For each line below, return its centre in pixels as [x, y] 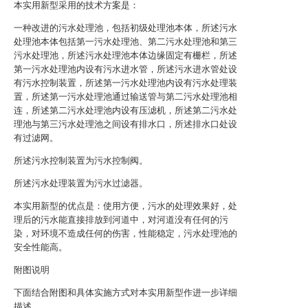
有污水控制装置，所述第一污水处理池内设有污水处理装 [125, 83]
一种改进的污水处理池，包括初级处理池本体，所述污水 [125, 28]
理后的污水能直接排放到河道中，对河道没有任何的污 [121, 220]
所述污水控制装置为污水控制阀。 [81, 161]
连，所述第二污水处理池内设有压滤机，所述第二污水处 [125, 110]
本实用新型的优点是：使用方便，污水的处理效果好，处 [125, 206]
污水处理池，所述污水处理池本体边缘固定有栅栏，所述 [125, 55]
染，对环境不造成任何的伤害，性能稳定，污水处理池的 [125, 233]
